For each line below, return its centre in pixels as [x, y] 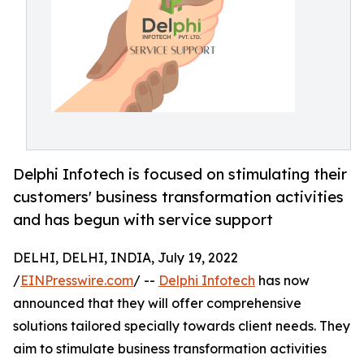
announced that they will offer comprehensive [157, 303]
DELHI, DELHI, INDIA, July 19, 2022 [126, 258]
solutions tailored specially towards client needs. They [182, 326]
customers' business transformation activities [178, 197]
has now [282, 281]
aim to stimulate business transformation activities [170, 349]
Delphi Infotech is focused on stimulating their [180, 174]
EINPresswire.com [77, 281]
